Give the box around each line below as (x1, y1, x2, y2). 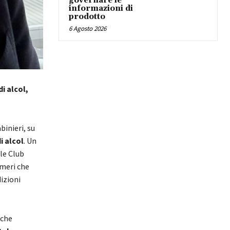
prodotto (69, 11, 105, 22)
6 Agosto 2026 (69, 24, 106, 33)
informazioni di (69, 3, 133, 13)
